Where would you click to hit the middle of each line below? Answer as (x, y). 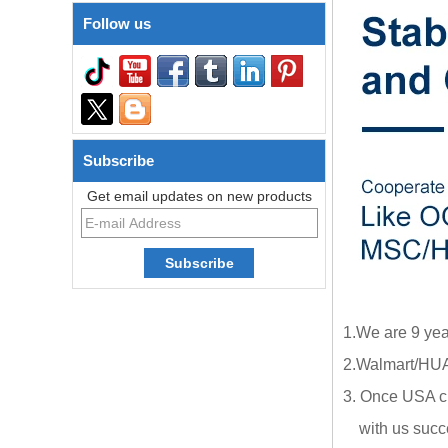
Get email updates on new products (199, 196)
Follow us (117, 23)
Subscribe (118, 160)
